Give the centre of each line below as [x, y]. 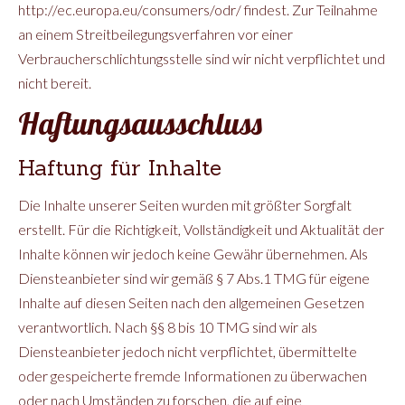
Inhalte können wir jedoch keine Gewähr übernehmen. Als [193, 254]
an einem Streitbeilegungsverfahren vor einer [155, 34]
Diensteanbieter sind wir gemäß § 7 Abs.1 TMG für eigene [194, 278]
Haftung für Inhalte [120, 168]
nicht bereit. [55, 83]
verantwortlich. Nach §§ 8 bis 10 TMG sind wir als [168, 327]
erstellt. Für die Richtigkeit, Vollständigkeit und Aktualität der [201, 229]
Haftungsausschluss [140, 123]
